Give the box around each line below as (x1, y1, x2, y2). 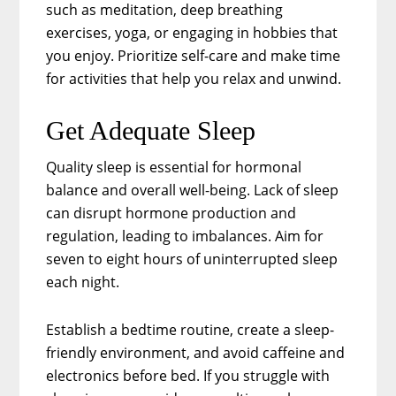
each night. (46, 271, 124, 292)
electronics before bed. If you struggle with (46, 365, 331, 385)
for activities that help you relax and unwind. (46, 68, 342, 88)
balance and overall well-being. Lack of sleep (46, 179, 339, 200)
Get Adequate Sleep (46, 115, 256, 145)
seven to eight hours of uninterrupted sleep (46, 248, 339, 269)
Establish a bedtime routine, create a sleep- (46, 319, 335, 339)
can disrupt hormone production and (46, 202, 297, 223)
